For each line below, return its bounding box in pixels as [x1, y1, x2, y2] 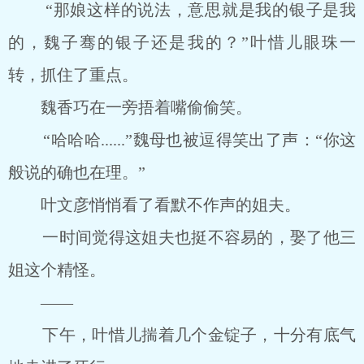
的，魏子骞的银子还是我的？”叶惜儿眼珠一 [8, 33, 356, 51]
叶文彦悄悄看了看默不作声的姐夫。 [8, 196, 301, 214]
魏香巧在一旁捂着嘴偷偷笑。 [8, 98, 252, 116]
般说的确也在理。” [8, 163, 145, 181]
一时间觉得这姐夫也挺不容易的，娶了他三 [8, 228, 356, 246]
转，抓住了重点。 [8, 66, 138, 84]
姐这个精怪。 [8, 261, 106, 279]
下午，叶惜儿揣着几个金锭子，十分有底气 [8, 326, 356, 344]
